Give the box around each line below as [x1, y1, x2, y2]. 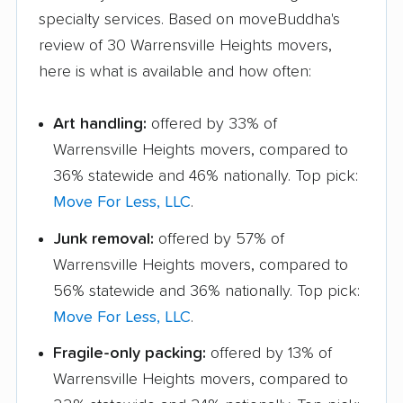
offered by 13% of [206, 345, 332, 363]
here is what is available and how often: [39, 63, 311, 80]
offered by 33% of [147, 115, 277, 132]
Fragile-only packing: [53, 345, 206, 363]
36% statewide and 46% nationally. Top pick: [53, 167, 358, 184]
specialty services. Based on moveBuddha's [39, 11, 340, 28]
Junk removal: [53, 230, 154, 247]
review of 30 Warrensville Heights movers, [39, 37, 332, 54]
